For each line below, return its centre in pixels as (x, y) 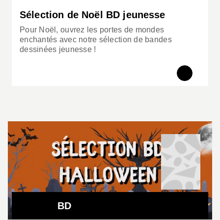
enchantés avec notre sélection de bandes (96, 39)
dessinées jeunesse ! (58, 49)
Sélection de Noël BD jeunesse (93, 14)
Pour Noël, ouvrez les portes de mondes (92, 29)
